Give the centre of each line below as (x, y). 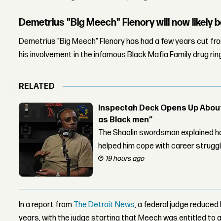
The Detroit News (104, 205)
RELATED (37, 87)
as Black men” (126, 120)
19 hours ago (125, 158)
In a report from (46, 205)
